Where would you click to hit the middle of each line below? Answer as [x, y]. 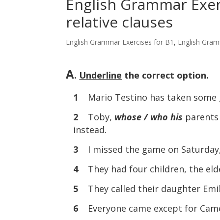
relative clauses [120, 22]
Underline [101, 75]
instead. [90, 130]
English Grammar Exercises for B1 [120, 42]
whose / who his [150, 117]
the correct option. [165, 75]
